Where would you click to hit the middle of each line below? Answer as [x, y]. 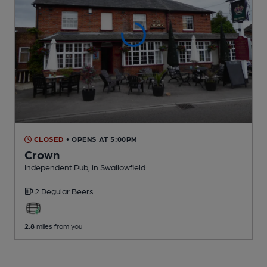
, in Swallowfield [117, 167]
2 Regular [53, 191]
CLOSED [48, 139]
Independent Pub [56, 167]
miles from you [58, 226]
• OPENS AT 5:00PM [102, 139]
